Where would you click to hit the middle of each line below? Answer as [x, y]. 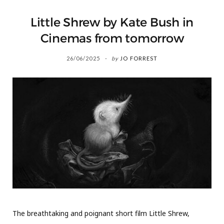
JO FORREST [139, 58]
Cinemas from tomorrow [112, 38]
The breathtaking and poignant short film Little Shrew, [101, 213]
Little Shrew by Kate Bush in [112, 22]
